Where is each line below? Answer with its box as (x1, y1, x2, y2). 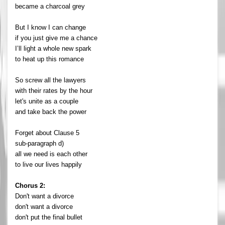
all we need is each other (15, 150, 87, 158)
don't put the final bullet (15, 213, 82, 221)
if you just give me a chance (15, 34, 97, 42)
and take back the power (15, 107, 86, 116)
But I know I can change (15, 23, 86, 31)
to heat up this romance (15, 55, 84, 63)
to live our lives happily (15, 160, 82, 168)
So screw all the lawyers (15, 76, 86, 84)
